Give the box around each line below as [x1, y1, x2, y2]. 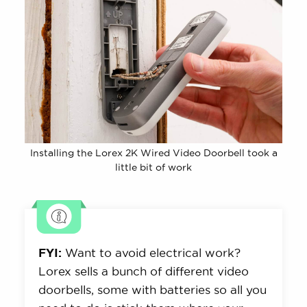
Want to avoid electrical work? [62, 246, 241, 260]
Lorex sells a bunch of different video [38, 265, 249, 278]
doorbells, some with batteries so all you [38, 283, 267, 297]
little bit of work [115, 162, 192, 173]
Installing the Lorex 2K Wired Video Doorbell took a [29, 147, 278, 159]
